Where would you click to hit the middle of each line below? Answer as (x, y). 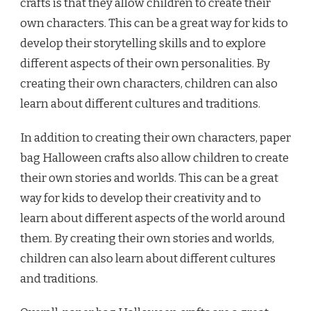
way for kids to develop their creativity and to (141, 198)
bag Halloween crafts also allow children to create (154, 158)
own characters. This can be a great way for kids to (154, 23)
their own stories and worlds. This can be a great (149, 178)
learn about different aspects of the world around (153, 218)
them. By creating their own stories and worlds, (147, 238)
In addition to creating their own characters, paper (155, 137)
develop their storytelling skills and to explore (143, 43)
